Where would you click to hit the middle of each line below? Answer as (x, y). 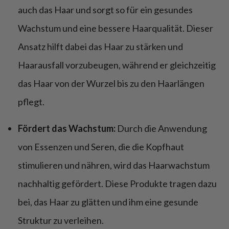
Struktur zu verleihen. (61, 220)
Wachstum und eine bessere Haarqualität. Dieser (116, 28)
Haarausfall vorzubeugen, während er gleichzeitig (117, 65)
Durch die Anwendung (161, 128)
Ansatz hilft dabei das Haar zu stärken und (100, 46)
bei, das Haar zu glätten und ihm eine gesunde (108, 202)
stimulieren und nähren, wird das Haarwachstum (114, 165)
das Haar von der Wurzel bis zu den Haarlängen (111, 83)
